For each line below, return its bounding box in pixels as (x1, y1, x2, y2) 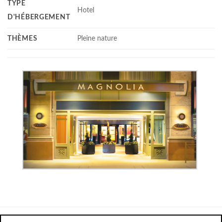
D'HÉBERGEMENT (7, 13, 70, 21)
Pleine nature (77, 34, 117, 42)
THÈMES (7, 34, 38, 42)
